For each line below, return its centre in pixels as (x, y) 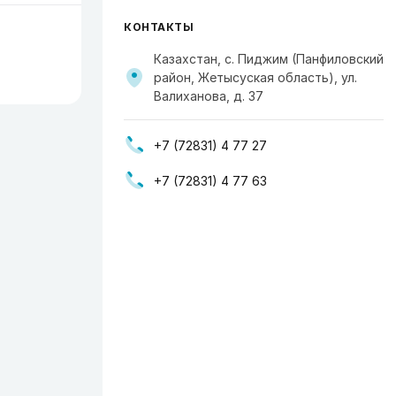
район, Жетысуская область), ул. (255, 77)
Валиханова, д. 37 (209, 96)
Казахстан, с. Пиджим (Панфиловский (269, 59)
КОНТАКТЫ (159, 27)
